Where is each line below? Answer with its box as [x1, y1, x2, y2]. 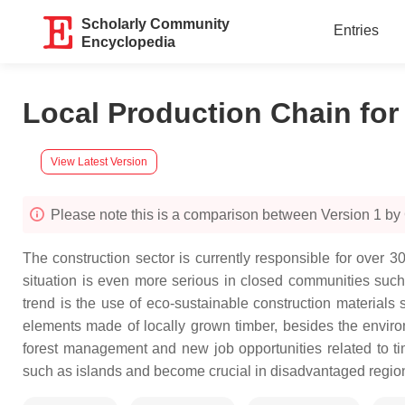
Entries [333, 23, 379, 38]
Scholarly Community [81, 16, 231, 32]
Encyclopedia [81, 34, 176, 50]
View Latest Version [51, 155, 147, 168]
